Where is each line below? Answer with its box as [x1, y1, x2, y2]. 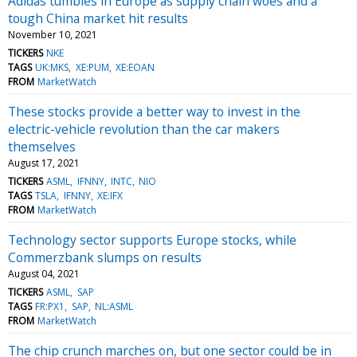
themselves [8, 137, 76, 155]
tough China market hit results [8, 9, 188, 27]
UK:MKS [35, 60, 69, 74]
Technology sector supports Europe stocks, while [8, 230, 296, 249]
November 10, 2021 [8, 27, 97, 41]
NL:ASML [94, 299, 133, 313]
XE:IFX [96, 188, 123, 202]
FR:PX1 [35, 299, 65, 313]
